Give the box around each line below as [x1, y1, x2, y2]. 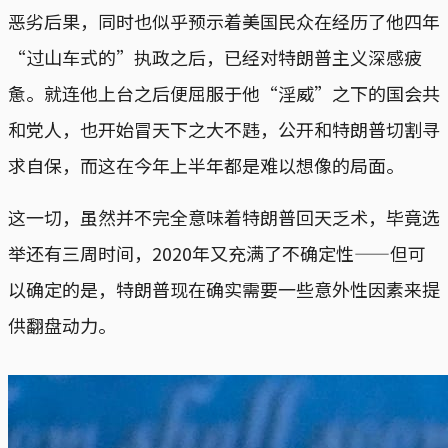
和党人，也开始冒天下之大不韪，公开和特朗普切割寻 [8, 115, 440, 142]
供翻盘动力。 [8, 311, 116, 338]
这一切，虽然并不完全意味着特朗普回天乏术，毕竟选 [8, 203, 440, 230]
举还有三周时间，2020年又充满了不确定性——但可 [8, 239, 426, 266]
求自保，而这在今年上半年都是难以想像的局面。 [8, 151, 404, 178]
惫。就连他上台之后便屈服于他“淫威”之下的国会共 [8, 79, 440, 106]
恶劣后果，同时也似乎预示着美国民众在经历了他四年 [8, 7, 440, 34]
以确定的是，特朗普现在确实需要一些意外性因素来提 [8, 275, 440, 302]
